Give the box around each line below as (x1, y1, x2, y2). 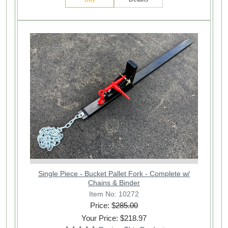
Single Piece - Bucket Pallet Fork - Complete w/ (38, 169, 190, 178)
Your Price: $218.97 (81, 214, 147, 223)
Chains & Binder (88, 179, 140, 187)
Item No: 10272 (89, 189, 139, 198)
